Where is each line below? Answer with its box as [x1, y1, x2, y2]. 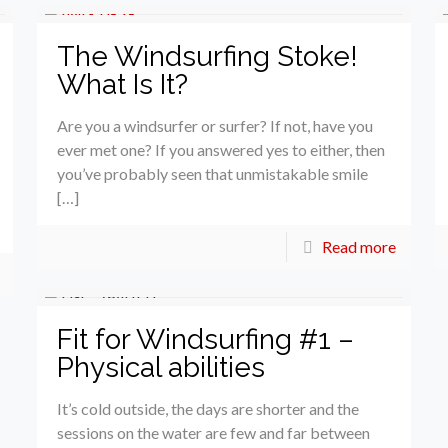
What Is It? [56, 67, 188, 101]
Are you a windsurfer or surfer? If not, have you [56, 115, 373, 135]
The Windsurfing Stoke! [56, 39, 358, 73]
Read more [322, 236, 397, 256]
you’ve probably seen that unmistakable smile [56, 163, 368, 183]
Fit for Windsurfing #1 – [56, 322, 354, 356]
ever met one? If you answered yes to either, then [56, 139, 385, 159]
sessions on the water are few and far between [56, 422, 370, 442]
